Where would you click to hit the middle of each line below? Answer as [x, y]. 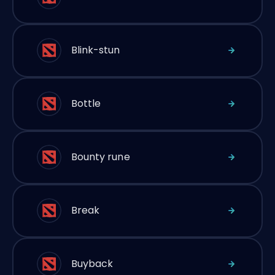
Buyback [92, 264]
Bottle [86, 103]
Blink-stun [95, 50]
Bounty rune [100, 157]
